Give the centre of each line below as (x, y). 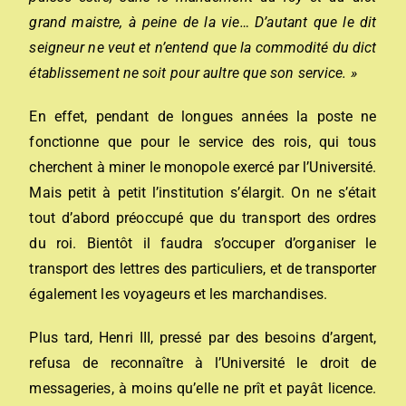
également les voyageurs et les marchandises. (178, 294)
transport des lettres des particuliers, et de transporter (203, 269)
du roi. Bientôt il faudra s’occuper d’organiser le (203, 243)
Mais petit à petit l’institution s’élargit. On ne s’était (203, 193)
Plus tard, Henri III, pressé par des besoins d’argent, (203, 338)
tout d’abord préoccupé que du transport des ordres (203, 218)
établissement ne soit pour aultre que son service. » (193, 73)
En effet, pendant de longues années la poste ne (203, 116)
